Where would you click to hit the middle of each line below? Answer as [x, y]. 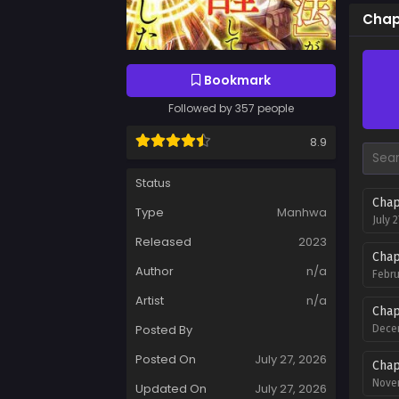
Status [153, 183]
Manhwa [302, 213]
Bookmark [236, 81]
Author [155, 272]
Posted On [166, 360]
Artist [150, 301]
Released [163, 242]
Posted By [164, 330]
